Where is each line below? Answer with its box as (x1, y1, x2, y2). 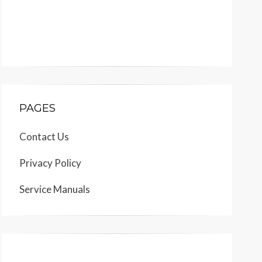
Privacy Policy (19, 157, 81, 169)
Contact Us (19, 130, 69, 143)
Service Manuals (19, 183, 90, 195)
